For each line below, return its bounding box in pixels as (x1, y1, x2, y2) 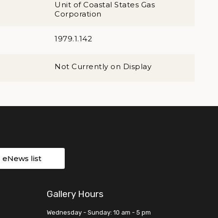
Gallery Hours (47, 188, 104, 200)
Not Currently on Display (54, 62, 151, 71)
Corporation (54, 9, 102, 18)
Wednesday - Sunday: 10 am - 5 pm (47, 209, 151, 216)
